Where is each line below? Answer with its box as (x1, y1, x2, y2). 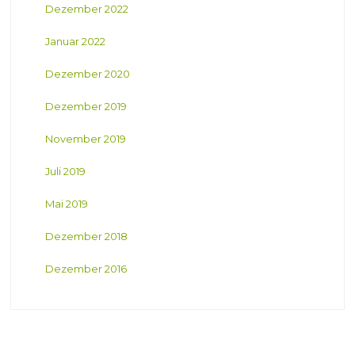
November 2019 (44, 132, 126, 146)
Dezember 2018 (44, 230, 128, 243)
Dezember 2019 (44, 100, 127, 113)
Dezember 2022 (44, 2, 128, 16)
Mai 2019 (44, 197, 88, 211)
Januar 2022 (44, 35, 105, 48)
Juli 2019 (44, 165, 86, 178)
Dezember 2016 (44, 262, 127, 276)
